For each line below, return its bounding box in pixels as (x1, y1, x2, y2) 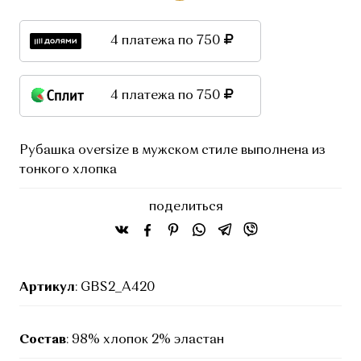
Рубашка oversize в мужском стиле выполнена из (19, 143, 326, 157)
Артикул (19, 281, 75, 295)
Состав (19, 334, 66, 347)
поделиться (149, 200, 223, 214)
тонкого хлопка (19, 163, 117, 176)
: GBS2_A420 (75, 281, 156, 295)
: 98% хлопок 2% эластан (66, 334, 224, 347)
